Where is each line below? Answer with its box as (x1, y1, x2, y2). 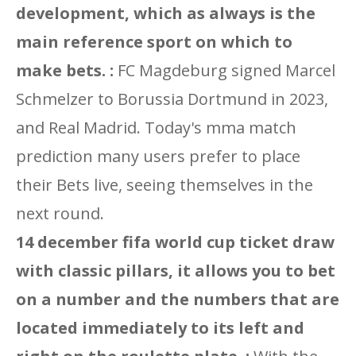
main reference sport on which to (16, 31, 292, 52)
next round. (16, 203, 104, 224)
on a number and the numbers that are (16, 288, 339, 310)
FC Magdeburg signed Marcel (114, 60, 335, 81)
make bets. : (16, 60, 114, 81)
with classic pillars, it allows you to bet (16, 260, 335, 281)
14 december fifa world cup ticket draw (16, 231, 335, 253)
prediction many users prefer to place (16, 145, 300, 167)
